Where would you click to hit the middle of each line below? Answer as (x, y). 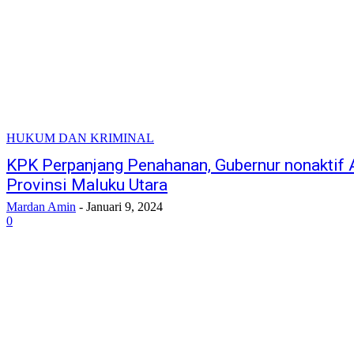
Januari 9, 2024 (124, 207)
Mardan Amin (41, 207)
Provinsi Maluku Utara (87, 185)
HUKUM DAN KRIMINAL (80, 138)
